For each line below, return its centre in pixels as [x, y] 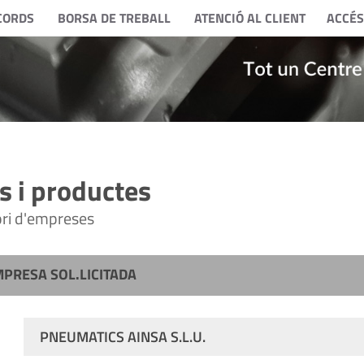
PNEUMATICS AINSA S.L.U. [122, 337]
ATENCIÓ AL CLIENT [249, 18]
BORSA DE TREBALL [114, 18]
